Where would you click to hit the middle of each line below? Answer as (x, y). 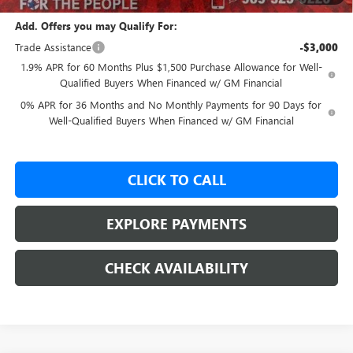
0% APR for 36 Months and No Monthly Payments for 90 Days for (171, 105)
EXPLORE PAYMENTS (176, 224)
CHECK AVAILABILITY (176, 268)
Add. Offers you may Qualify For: (96, 26)
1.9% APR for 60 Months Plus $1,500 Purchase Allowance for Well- (171, 67)
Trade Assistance (53, 47)
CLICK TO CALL (176, 180)
